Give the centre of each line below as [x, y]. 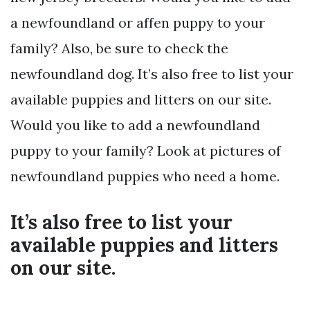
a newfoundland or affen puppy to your [138, 23]
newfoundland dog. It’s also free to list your [152, 74]
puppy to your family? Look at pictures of [146, 151]
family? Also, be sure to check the [119, 48]
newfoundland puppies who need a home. [145, 176]
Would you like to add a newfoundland [135, 125]
